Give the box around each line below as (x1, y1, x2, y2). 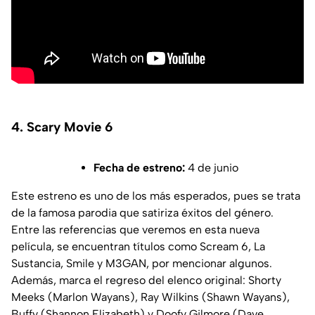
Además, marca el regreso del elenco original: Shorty (11, 273, 281, 287)
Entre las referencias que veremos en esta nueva (11, 222, 259, 236)
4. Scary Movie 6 (11, 118, 112, 135)
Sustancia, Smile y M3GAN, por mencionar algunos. (11, 256, 272, 270)
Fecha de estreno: (94, 160, 185, 174)
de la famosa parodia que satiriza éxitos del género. (11, 205, 274, 219)
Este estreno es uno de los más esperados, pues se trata (11, 188, 300, 202)
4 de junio (185, 160, 238, 174)
